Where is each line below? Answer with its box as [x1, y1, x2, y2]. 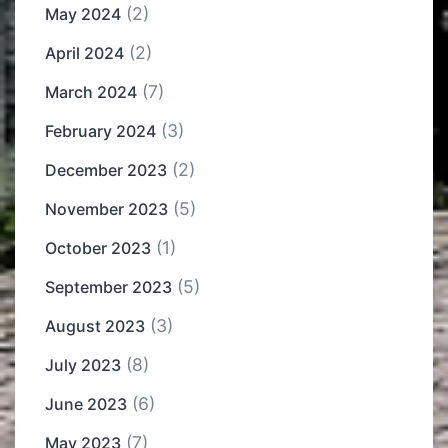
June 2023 [45, 394, 127, 415]
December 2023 [45, 160, 167, 181]
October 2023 [45, 238, 151, 259]
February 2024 [45, 121, 156, 142]
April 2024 [45, 43, 124, 64]
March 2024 [45, 82, 137, 103]
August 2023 [45, 316, 145, 337]
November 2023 [45, 199, 168, 220]
